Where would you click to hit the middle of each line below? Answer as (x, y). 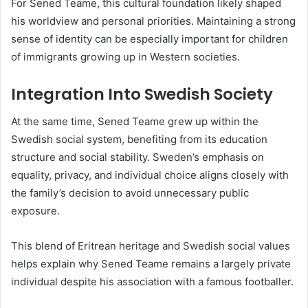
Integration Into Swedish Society (142, 94)
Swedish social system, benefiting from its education (139, 140)
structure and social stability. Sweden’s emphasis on (137, 157)
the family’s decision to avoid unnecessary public (130, 193)
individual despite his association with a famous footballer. (152, 282)
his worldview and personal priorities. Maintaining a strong (153, 21)
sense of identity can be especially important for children (150, 38)
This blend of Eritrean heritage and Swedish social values (151, 246)
